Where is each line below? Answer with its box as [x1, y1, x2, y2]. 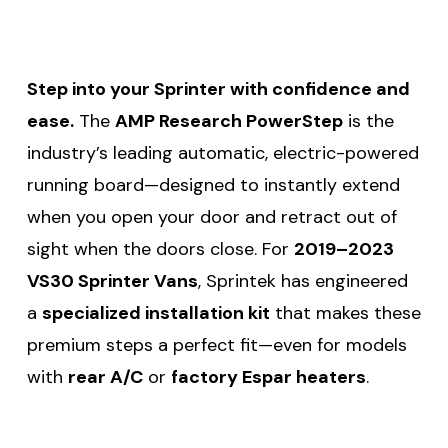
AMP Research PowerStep [115, 108, 343, 133]
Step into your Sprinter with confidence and [27, 76, 410, 101]
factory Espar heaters [171, 364, 366, 389]
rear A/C [68, 364, 143, 389]
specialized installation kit [42, 300, 270, 325]
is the [343, 108, 394, 133]
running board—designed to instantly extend [27, 172, 400, 197]
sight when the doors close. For [27, 236, 294, 261]
